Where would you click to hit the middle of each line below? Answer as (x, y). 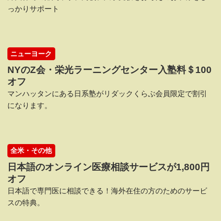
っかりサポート (33, 9)
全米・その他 (31, 150)
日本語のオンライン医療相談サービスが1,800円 (109, 167)
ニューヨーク (31, 54)
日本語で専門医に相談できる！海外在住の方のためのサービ (107, 190)
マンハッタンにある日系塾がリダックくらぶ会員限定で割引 (107, 94)
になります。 (30, 106)
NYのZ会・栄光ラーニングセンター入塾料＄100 (110, 70)
